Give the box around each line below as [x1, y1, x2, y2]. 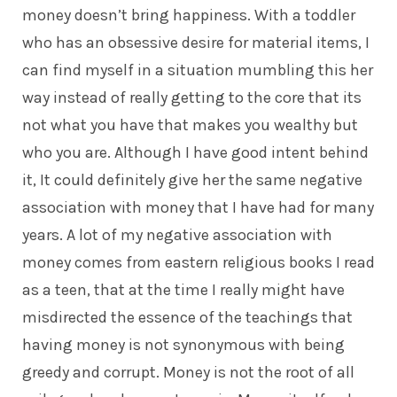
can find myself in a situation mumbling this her [22, 59, 373, 80]
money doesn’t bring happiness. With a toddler [22, 4, 355, 25]
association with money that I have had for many [22, 197, 374, 217]
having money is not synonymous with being [22, 334, 345, 354]
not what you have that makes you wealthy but [22, 114, 358, 135]
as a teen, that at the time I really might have [22, 279, 345, 300]
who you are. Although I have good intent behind [22, 142, 369, 162]
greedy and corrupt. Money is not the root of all [22, 362, 354, 382]
